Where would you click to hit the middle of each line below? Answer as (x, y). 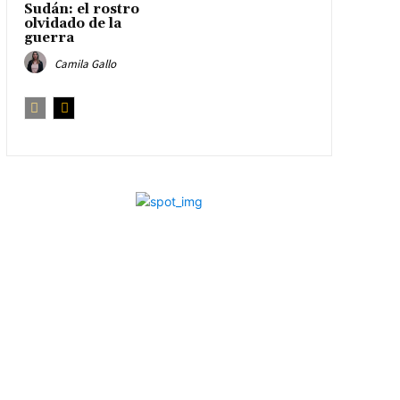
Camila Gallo (85, 63)
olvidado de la (72, 23)
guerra (50, 37)
